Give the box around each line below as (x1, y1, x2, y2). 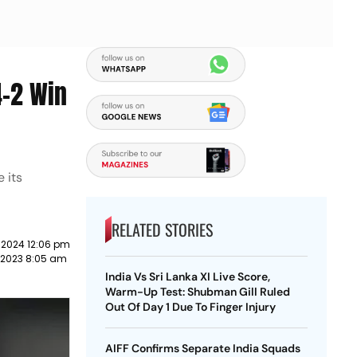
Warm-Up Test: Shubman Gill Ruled (104, 284, 290, 299)
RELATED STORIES (111, 218, 213, 241)
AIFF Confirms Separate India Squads (104, 341, 300, 355)
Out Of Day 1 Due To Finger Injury (104, 300, 276, 314)
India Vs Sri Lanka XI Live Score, (104, 269, 270, 284)
